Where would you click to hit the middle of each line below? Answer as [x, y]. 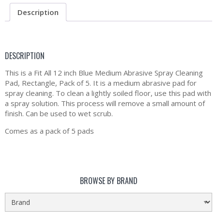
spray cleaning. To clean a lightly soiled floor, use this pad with [108, 93]
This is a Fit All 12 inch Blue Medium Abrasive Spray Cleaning [104, 73]
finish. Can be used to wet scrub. [59, 114]
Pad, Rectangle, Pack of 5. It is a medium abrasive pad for [101, 83]
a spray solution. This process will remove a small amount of [105, 103]
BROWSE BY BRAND [108, 181]
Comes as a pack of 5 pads [49, 131]
